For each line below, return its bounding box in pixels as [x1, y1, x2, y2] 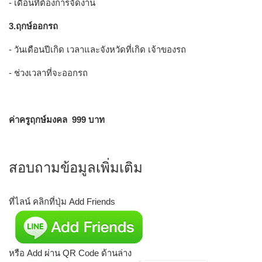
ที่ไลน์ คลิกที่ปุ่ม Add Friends [9, 196, 115, 206]
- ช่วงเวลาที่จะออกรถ [9, 67, 88, 78]
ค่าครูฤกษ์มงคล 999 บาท [9, 114, 105, 125]
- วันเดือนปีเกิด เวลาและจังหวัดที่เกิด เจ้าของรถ [9, 44, 186, 54]
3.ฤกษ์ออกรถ [9, 20, 58, 31]
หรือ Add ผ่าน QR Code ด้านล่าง [9, 247, 132, 258]
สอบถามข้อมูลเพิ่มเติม [9, 159, 143, 175]
